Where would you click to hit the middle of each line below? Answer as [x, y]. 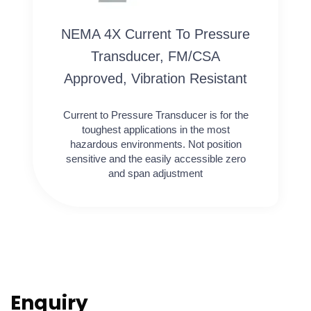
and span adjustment [155, 174]
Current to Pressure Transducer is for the [155, 115]
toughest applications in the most [155, 130]
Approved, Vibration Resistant [155, 79]
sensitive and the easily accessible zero [155, 159]
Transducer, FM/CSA [155, 57]
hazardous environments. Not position [155, 144]
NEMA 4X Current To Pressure [155, 34]
